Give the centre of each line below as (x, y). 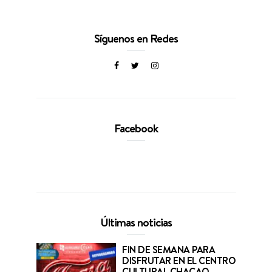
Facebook (136, 128)
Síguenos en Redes (136, 39)
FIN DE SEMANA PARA (169, 250)
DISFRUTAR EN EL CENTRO (179, 261)
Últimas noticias (136, 223)
